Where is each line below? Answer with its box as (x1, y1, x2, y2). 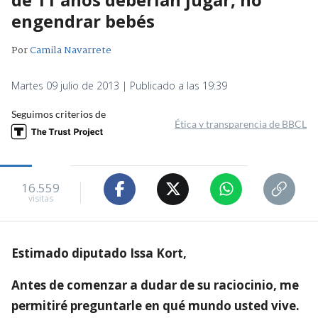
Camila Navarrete (30, 42, 111, 58)
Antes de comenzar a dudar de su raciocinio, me (11, 276, 299, 293)
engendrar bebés (11, 9, 155, 33)
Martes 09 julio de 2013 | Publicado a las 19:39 (11, 78, 227, 92)
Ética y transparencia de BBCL (175, 117, 307, 130)
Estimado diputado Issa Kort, (11, 244, 187, 261)
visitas (28, 192, 53, 205)
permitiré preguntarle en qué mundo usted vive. (11, 297, 300, 314)
